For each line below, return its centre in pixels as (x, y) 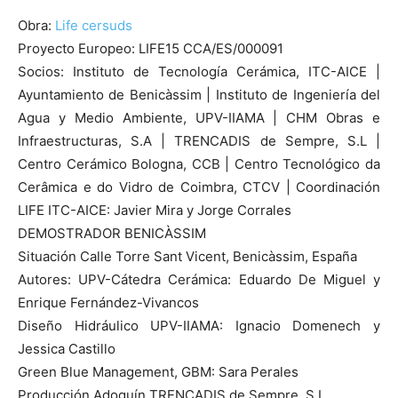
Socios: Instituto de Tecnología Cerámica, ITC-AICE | (199, 71)
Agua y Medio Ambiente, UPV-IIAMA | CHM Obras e (199, 117)
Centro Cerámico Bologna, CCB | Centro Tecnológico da (199, 163)
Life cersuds (94, 25)
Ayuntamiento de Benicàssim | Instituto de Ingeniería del (199, 94)
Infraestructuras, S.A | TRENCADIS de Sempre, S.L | (199, 140)
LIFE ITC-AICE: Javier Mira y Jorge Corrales (155, 210)
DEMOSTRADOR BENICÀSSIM (112, 233)
